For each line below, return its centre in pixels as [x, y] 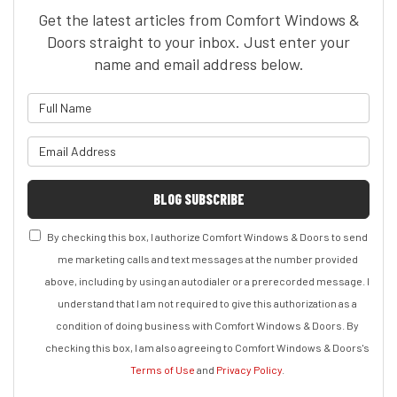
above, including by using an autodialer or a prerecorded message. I [207, 280]
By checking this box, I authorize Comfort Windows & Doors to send [207, 236]
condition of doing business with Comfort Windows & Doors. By [207, 325]
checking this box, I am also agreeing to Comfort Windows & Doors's [207, 347]
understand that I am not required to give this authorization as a [207, 303]
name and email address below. [198, 63]
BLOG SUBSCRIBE [198, 198]
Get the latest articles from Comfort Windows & [198, 19]
